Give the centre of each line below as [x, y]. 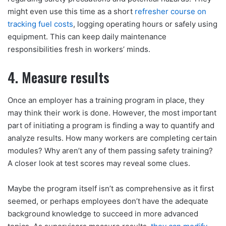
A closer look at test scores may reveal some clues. [100, 163]
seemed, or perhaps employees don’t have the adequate [108, 201]
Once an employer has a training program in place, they [106, 100]
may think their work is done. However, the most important [112, 112]
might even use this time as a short [71, 12]
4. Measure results [59, 77]
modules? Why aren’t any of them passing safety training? [110, 150]
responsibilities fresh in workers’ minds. [79, 49]
